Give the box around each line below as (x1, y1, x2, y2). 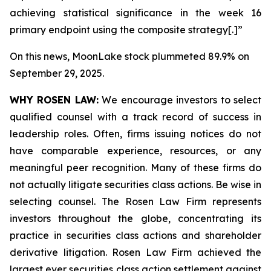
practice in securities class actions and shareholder (10, 229, 261, 241)
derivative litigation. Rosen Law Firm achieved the (10, 246, 261, 258)
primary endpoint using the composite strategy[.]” (10, 24, 243, 36)
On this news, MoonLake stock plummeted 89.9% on (10, 50, 249, 62)
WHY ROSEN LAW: (10, 94, 99, 106)
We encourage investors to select (98, 94, 262, 106)
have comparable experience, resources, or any (10, 145, 261, 157)
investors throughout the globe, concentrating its (10, 212, 261, 224)
